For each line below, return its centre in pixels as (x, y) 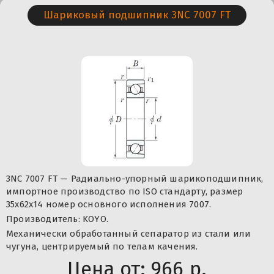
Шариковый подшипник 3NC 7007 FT (137, 15)
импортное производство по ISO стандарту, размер (125, 192)
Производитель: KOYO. (57, 219)
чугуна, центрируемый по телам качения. (102, 247)
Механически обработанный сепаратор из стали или (129, 234)
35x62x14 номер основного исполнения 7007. (109, 205)
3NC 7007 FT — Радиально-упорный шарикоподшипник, (135, 179)
